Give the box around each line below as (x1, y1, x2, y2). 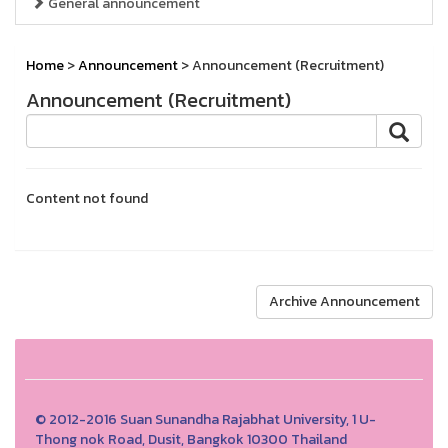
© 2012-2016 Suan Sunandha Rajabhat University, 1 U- (35, 409, 376, 430)
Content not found (26, 188, 148, 209)
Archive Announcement (269, 291, 420, 312)
